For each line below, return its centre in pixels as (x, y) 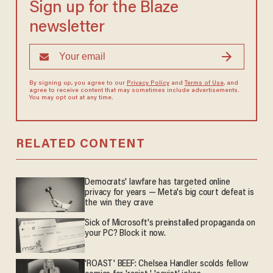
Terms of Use (204, 84)
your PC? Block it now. (125, 234)
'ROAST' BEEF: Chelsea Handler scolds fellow (167, 264)
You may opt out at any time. (71, 98)
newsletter (67, 28)
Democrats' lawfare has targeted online (158, 183)
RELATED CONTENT (80, 145)
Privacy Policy (148, 84)
